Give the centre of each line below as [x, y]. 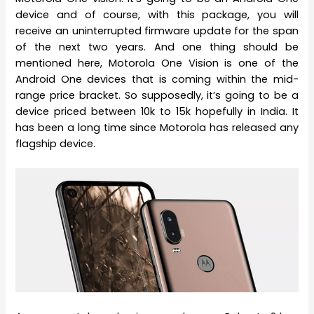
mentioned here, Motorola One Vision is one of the [157, 63]
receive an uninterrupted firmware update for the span [157, 30]
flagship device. [56, 143]
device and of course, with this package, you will [157, 14]
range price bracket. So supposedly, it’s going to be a [157, 95]
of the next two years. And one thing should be [157, 47]
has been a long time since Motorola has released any [157, 127]
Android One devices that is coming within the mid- [157, 79]
